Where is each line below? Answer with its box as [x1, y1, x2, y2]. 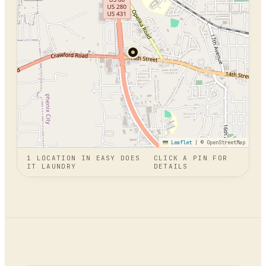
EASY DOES [96, 154, 141, 162]
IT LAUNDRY [27, 162, 77, 170]
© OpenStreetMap [198, 139, 245, 146]
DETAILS [153, 162, 188, 170]
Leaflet [168, 139, 192, 146]
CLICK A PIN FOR [153, 154, 228, 162]
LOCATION [31, 154, 77, 162]
